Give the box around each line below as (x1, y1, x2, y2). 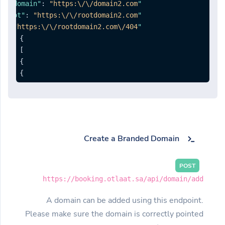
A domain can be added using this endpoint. (46, 194, 203, 206)
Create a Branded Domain (84, 133, 179, 144)
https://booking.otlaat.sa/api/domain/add (43, 174, 203, 183)
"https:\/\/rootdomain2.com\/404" (13, 22, 138, 31)
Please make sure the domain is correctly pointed (25, 208, 203, 219)
